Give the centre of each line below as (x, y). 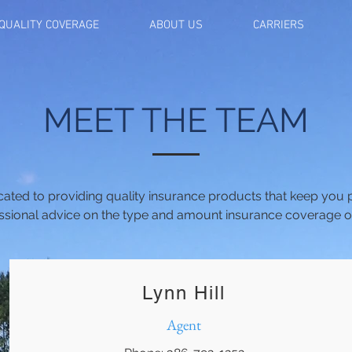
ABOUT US (176, 25)
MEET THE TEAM (176, 120)
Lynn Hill (184, 293)
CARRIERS (279, 25)
